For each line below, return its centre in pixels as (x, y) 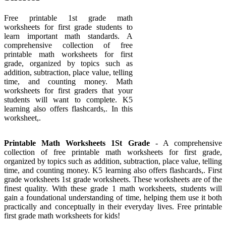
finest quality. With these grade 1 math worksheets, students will (113, 189)
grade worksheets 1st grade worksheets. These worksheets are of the (113, 180)
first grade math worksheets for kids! (62, 216)
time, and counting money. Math (68, 82)
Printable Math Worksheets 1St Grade (77, 143)
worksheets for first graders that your (68, 91)
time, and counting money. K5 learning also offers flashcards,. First (113, 171)
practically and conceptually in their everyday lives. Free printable (113, 207)
